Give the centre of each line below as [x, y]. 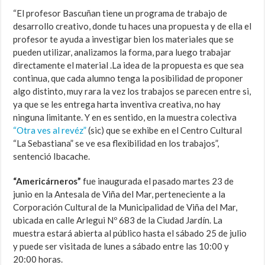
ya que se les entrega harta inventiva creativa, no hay [117, 104]
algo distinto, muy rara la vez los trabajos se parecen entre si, [132, 91]
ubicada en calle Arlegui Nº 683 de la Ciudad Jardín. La [118, 220]
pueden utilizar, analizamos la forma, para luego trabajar [122, 52]
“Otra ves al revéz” [50, 130]
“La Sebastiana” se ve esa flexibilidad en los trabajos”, [116, 143]
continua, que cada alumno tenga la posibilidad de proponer [128, 78]
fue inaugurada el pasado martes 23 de [158, 181]
